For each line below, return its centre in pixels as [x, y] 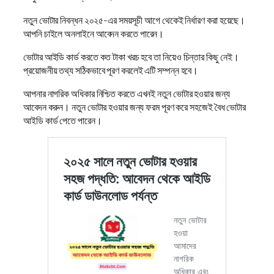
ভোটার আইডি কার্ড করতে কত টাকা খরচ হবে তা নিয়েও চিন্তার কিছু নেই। [131, 57]
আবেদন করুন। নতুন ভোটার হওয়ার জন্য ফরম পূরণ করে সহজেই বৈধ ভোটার [135, 107]
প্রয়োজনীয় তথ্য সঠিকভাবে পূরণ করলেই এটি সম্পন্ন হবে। [113, 70]
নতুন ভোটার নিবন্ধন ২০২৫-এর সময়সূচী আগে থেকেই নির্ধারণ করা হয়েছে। [135, 20]
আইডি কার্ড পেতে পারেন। [64, 121]
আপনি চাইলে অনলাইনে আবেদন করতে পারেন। [96, 33]
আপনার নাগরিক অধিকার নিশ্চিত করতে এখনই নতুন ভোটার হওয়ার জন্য [127, 94]
